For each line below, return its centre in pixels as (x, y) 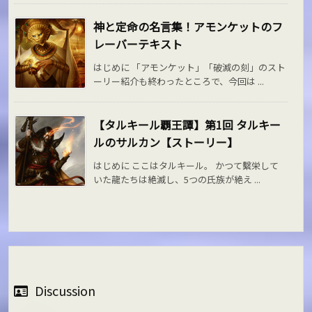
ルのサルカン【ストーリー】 (166, 142)
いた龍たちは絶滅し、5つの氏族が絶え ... (177, 179)
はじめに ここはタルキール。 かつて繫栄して (186, 165)
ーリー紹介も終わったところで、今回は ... (179, 81)
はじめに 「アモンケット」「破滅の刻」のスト (190, 67)
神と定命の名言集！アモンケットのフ (188, 26)
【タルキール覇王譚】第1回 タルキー (187, 124)
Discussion (65, 290)
